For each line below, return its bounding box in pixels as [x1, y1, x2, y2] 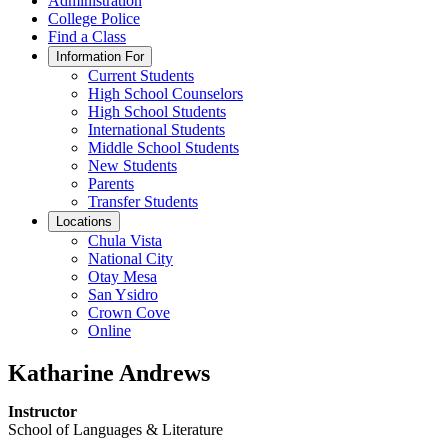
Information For [56, 49, 144, 64]
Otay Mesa [88, 268, 157, 285]
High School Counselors [88, 85, 243, 102]
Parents [88, 175, 134, 192]
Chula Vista [88, 232, 162, 249]
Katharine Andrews [8, 359, 210, 386]
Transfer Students [88, 193, 198, 210]
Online [88, 322, 131, 339]
